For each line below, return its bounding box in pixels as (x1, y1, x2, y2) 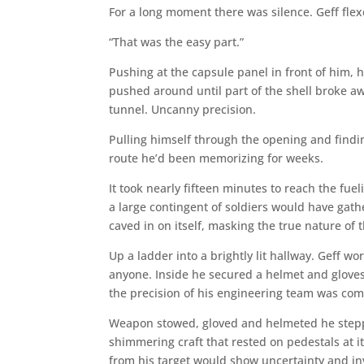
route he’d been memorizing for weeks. (109, 149, 324, 166)
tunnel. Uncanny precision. (109, 101, 257, 117)
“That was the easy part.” (109, 33, 245, 50)
